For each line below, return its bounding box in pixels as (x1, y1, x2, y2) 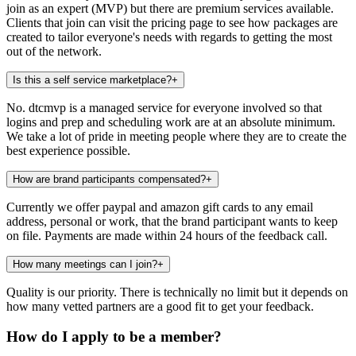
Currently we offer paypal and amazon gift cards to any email (6, 199, 313, 214)
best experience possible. (6, 143, 130, 157)
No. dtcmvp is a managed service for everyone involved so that (6, 100, 322, 114)
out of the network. (6, 44, 102, 58)
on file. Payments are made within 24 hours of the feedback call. (6, 228, 327, 242)
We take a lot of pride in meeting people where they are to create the (6, 129, 346, 143)
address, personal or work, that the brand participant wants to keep (6, 214, 338, 228)
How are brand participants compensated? (13, 172, 206, 185)
